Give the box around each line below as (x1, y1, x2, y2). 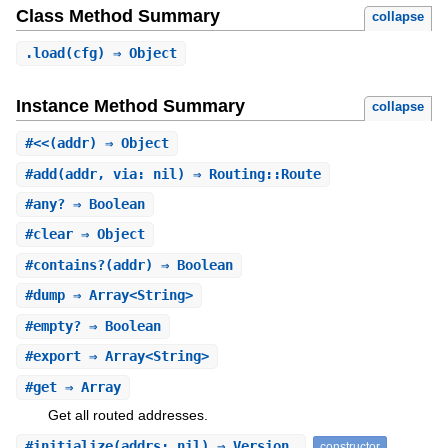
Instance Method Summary (15, 96, 245, 117)
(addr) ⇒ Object (48, 135, 169, 152)
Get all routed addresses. (47, 406, 208, 423)
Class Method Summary (15, 6, 220, 27)
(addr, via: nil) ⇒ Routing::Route (56, 165, 321, 182)
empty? (32, 317, 81, 334)
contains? (32, 256, 105, 273)
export (32, 348, 81, 365)
